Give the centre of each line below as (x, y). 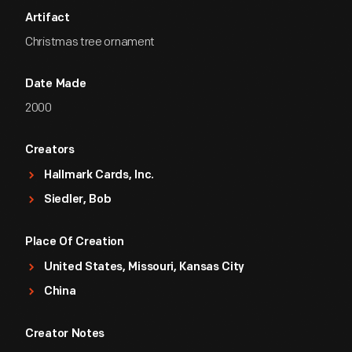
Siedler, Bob (78, 200)
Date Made (56, 84)
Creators (50, 150)
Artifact (48, 18)
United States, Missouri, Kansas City (145, 268)
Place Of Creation (75, 242)
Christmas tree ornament (90, 42)
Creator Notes (65, 334)
